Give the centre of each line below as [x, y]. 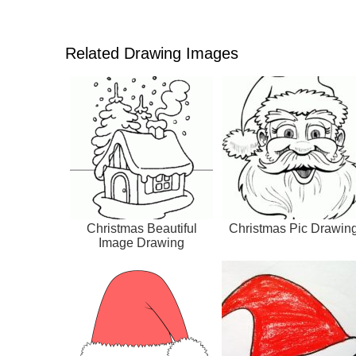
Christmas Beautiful [141, 228]
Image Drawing [141, 242]
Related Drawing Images [152, 53]
